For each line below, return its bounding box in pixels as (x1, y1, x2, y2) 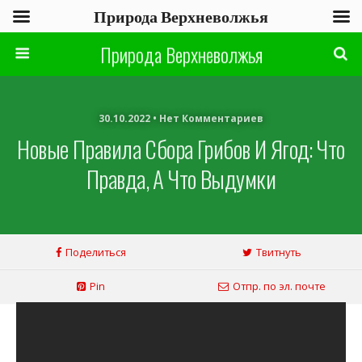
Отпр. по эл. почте (232, 279, 326, 293)
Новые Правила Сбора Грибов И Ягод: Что (17, 132, 345, 166)
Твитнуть (255, 245, 301, 259)
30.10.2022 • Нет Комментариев (99, 112, 263, 125)
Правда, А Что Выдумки (86, 162, 276, 196)
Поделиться (65, 245, 126, 259)
